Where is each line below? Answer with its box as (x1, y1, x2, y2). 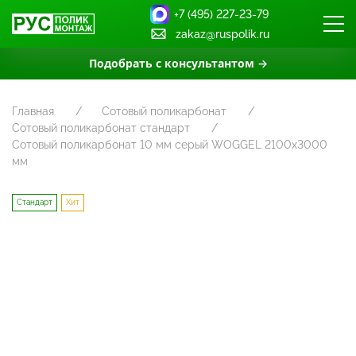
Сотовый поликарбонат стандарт (12, 122, 190, 134)
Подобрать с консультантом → (88, 56, 268, 71)
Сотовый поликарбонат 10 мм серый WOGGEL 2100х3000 (12, 138, 327, 151)
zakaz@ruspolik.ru (176, 27, 269, 41)
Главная (12, 105, 54, 118)
